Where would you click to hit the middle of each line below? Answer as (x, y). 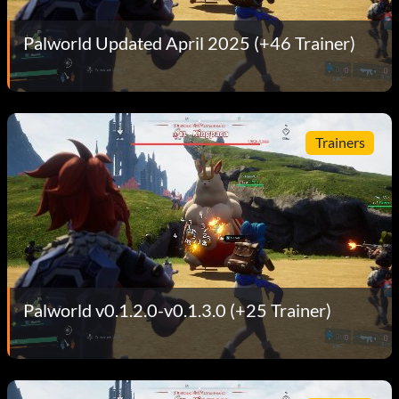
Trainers (340, 142)
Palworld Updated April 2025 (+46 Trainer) (189, 42)
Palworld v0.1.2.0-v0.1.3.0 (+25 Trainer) (177, 309)
